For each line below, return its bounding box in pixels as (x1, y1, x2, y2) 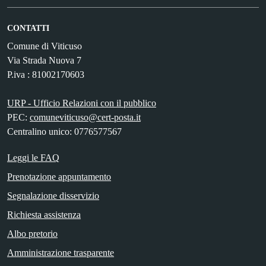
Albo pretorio (7, 228, 58, 239)
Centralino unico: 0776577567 (7, 126, 122, 137)
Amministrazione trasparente (7, 247, 114, 258)
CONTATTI (7, 23, 49, 33)
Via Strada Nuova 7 (7, 55, 81, 65)
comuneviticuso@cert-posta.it (30, 112, 141, 122)
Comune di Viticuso (7, 40, 82, 51)
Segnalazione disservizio (7, 190, 99, 201)
